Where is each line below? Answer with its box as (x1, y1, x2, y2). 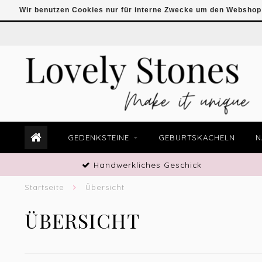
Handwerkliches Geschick (90, 160, 202, 170)
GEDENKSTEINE (68, 133, 129, 142)
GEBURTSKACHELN (158, 133, 235, 142)
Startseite (25, 182, 64, 192)
